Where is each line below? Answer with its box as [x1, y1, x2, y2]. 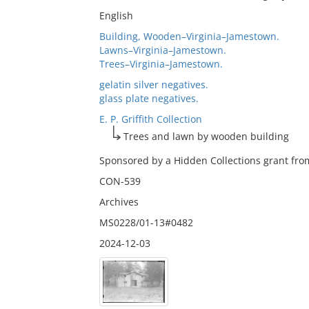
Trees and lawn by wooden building [123, 130, 289, 143]
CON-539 [99, 175, 141, 188]
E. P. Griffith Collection [99, 112, 202, 126]
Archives [99, 195, 139, 208]
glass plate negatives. [99, 92, 199, 105]
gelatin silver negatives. [99, 78, 208, 91]
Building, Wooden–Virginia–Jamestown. [99, 30, 279, 43]
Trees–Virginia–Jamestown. [99, 57, 223, 70]
